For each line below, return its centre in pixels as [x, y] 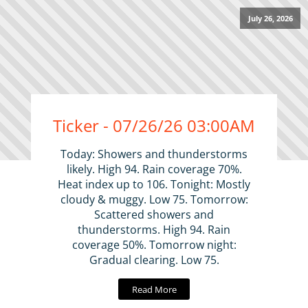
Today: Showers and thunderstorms [154, 154]
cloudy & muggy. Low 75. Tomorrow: [154, 199]
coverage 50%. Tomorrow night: [154, 244]
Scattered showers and [154, 214]
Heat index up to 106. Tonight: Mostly [154, 184]
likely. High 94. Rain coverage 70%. [154, 169]
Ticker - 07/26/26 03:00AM [154, 125]
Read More [154, 289]
